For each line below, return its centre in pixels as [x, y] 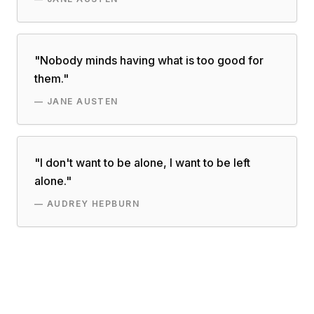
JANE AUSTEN [82, 101]
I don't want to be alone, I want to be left [145, 163]
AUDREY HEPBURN [93, 204]
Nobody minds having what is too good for [152, 60]
